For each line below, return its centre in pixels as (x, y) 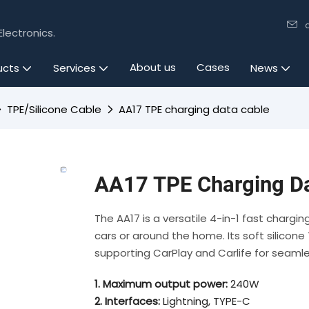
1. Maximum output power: (162, 283)
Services (74, 68)
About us (152, 67)
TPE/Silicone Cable (54, 109)
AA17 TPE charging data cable (194, 109)
